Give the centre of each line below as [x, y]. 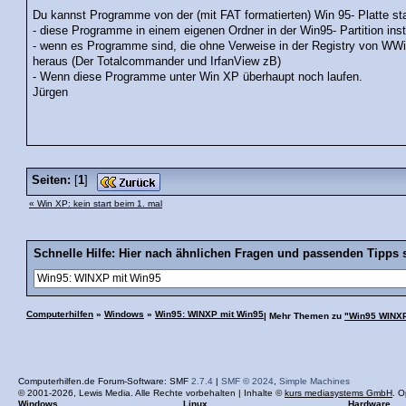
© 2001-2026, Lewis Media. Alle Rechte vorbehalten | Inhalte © [151, 392]
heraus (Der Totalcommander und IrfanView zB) [157, 61]
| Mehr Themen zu [304, 315]
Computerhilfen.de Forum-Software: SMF [105, 381]
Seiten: [51, 180]
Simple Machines [314, 381]
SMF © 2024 [247, 381]
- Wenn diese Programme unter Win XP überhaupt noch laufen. [198, 77]
